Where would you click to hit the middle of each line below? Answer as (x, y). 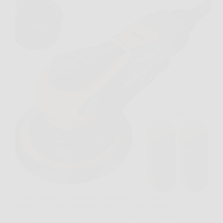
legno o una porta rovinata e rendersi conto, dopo (92, 206)
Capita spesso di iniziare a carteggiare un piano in (92, 197)
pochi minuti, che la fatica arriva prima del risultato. (95, 215)
